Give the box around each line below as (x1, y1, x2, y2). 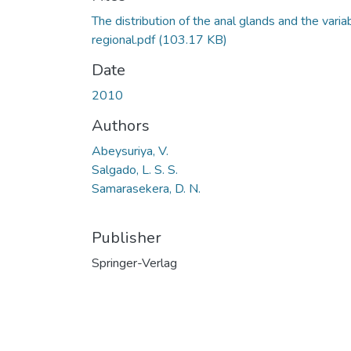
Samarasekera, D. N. (92, 179, 201, 197)
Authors (92, 114, 150, 136)
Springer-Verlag (92, 254, 177, 272)
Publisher (92, 226, 161, 248)
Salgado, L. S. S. (92, 161, 178, 179)
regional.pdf (92, 31, 158, 49)
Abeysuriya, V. (92, 142, 168, 160)
